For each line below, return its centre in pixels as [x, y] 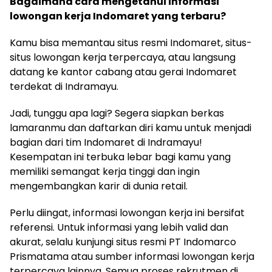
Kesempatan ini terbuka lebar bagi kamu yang [120, 157]
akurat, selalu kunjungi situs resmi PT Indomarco [123, 242]
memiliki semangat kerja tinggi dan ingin [105, 171]
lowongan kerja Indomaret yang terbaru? [118, 16]
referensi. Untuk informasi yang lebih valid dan [119, 227]
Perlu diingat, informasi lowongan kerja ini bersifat [127, 212]
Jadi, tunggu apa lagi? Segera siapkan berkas [117, 113]
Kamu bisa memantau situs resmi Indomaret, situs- [131, 42]
